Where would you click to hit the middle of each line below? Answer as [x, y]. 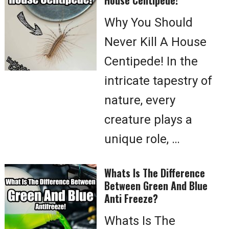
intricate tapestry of [158, 81]
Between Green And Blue [156, 186]
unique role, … [142, 139]
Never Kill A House [155, 42]
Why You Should [148, 22]
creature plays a [148, 120]
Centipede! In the [151, 61]
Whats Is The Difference [155, 173]
